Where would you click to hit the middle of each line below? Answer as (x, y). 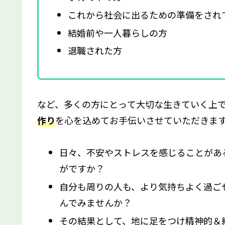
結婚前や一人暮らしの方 (117, 32)
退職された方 (95, 50)
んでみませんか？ (95, 203)
